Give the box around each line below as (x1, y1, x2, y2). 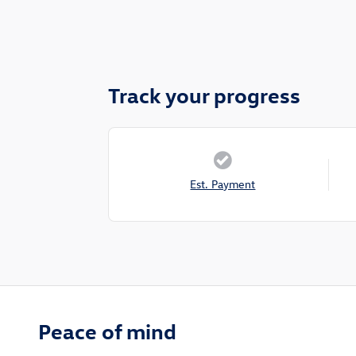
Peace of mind (38, 317, 176, 345)
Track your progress (108, 81, 300, 109)
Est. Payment (190, 176, 256, 192)
